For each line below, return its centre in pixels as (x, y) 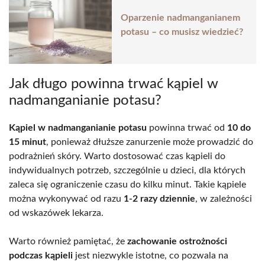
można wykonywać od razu (66, 198)
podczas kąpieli (41, 255)
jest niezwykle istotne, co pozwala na (151, 255)
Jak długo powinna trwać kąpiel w (114, 84)
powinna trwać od (187, 127)
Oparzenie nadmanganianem (180, 17)
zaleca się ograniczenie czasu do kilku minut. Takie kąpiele (127, 184)
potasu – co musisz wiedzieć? (182, 32)
